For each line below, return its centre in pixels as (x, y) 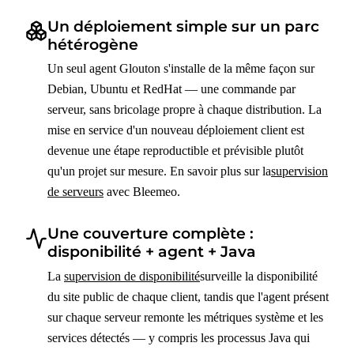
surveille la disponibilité (259, 276)
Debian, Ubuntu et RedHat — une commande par (171, 89)
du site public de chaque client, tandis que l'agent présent (188, 296)
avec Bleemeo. (142, 192)
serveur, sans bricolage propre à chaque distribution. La (185, 110)
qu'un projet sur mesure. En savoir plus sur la (159, 171)
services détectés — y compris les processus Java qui (179, 337)
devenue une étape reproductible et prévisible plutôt (175, 151)
